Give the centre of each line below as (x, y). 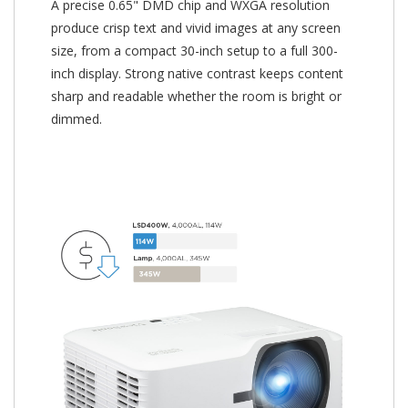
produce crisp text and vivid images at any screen (196, 27)
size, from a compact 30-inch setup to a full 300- (194, 50)
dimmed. (76, 118)
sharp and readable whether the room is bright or (196, 96)
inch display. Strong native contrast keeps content (197, 73)
